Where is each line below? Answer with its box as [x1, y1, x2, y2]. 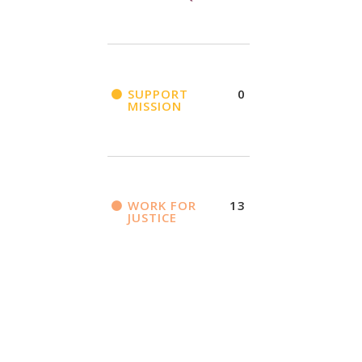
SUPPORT [127, 86, 188, 103]
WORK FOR [127, 197, 196, 214]
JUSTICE [127, 209, 177, 226]
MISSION [127, 98, 182, 115]
